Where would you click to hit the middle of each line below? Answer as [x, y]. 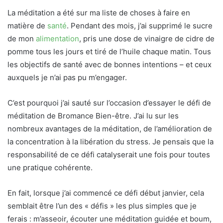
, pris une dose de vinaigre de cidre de [147, 39]
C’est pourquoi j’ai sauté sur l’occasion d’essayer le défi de [109, 103]
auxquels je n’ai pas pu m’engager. [67, 77]
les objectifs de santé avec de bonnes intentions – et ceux [110, 64]
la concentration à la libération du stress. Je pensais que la [111, 142]
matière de [27, 26]
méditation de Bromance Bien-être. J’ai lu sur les [93, 116]
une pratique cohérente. [50, 167]
